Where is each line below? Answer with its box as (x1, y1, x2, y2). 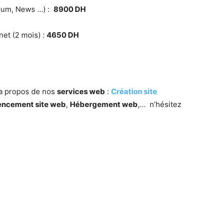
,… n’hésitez (138, 100, 181, 110)
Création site (111, 87, 157, 97)
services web (57, 87, 105, 97)
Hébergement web (70, 100, 138, 110)
